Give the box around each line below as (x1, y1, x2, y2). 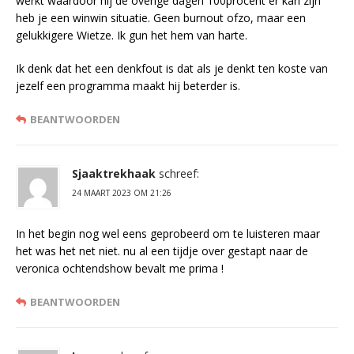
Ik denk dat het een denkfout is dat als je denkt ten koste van (16, 61, 328, 77)
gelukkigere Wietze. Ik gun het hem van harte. (16, 28, 247, 43)
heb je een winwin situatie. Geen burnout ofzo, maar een (16, 10, 306, 26)
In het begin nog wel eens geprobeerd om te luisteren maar (16, 226, 320, 242)
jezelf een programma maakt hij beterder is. (16, 78, 240, 94)
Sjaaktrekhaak (72, 166, 156, 182)
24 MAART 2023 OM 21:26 (72, 187, 171, 199)
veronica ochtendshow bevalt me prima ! (16, 261, 224, 277)
